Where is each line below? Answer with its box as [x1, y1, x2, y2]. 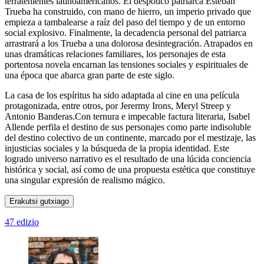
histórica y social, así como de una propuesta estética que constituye [5, 164, 255, 174]
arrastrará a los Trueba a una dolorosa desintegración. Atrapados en [5, 38, 253, 48]
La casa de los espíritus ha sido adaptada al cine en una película [5, 90, 239, 100]
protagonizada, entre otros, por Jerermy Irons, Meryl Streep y [5, 100, 231, 111]
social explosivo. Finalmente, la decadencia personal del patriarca [5, 27, 246, 38]
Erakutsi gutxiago [9, 196, 69, 206]
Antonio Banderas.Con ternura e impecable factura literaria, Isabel [5, 111, 250, 121]
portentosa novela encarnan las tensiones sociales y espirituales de [5, 59, 248, 70]
